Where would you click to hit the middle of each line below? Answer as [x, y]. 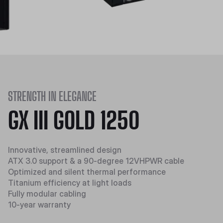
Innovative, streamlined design [65, 150]
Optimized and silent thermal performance [87, 172]
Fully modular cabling [47, 194]
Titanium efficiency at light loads [70, 183]
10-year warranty [39, 205]
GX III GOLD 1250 [74, 120]
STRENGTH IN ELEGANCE [52, 96]
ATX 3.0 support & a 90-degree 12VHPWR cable [96, 161]
